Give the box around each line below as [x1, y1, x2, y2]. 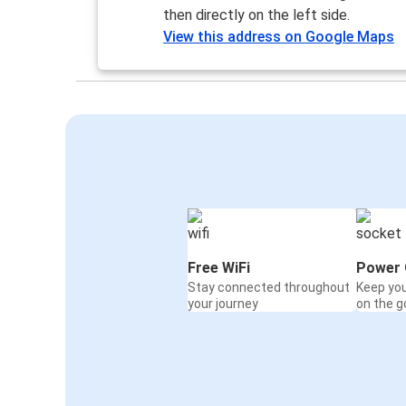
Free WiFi [188, 258, 250, 276]
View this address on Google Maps [163, 27, 395, 45]
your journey [188, 295, 258, 311]
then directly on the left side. [163, 5, 351, 24]
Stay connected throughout [188, 279, 350, 295]
